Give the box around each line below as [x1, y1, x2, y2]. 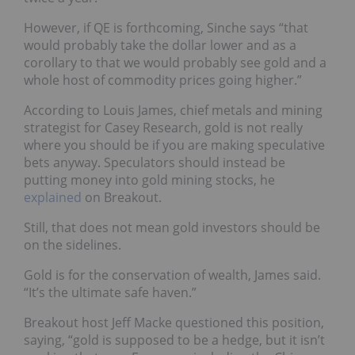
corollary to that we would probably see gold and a [24, 53, 326, 71]
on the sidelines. [24, 235, 121, 254]
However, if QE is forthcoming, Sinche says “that [24, 18, 308, 36]
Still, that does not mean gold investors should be [24, 218, 320, 236]
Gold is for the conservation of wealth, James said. [24, 265, 321, 284]
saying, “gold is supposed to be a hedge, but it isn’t [24, 330, 325, 349]
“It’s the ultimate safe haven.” [24, 283, 197, 301]
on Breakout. [82, 188, 162, 206]
